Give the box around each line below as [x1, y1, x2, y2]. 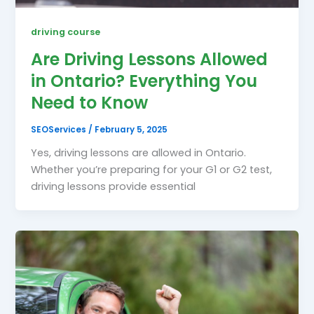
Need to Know [31, 91, 149, 115]
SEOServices [31, 123, 89, 135]
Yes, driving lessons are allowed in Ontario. [31, 145, 247, 160]
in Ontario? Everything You [31, 69, 258, 93]
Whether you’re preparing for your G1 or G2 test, [31, 162, 273, 177]
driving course [31, 25, 101, 38]
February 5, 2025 [95, 123, 168, 135]
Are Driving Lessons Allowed [31, 48, 268, 71]
